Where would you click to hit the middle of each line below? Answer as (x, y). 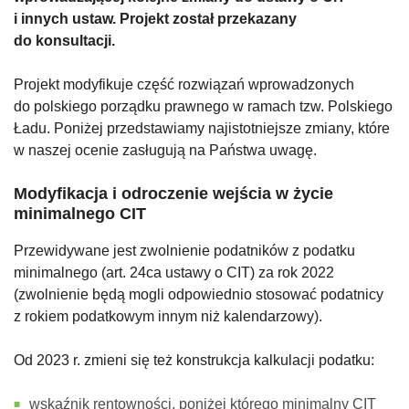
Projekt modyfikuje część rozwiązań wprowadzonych (184, 85)
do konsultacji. (64, 41)
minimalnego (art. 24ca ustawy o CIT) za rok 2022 (174, 273)
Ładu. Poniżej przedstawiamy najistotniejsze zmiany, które (202, 129)
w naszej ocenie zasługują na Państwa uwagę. (165, 151)
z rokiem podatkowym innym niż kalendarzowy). (168, 317)
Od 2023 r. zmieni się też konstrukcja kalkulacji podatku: (194, 361)
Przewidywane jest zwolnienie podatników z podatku (184, 251)
